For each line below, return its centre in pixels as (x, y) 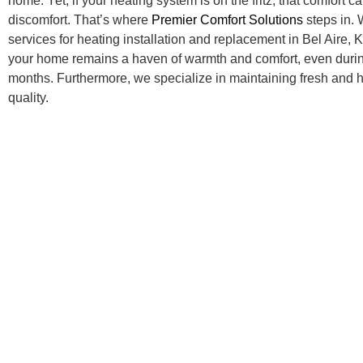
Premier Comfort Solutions (227, 20)
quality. (28, 98)
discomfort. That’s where (80, 20)
